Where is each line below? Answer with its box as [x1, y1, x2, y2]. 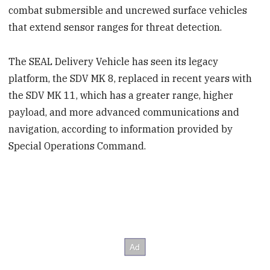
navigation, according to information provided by [8, 123, 233, 136]
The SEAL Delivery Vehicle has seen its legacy [8, 55, 219, 68]
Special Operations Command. [8, 140, 146, 152]
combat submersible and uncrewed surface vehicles [8, 4, 248, 17]
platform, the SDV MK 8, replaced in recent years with [8, 72, 253, 85]
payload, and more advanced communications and [8, 106, 240, 119]
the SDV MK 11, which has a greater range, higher [8, 89, 234, 102]
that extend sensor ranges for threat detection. [8, 21, 222, 34]
